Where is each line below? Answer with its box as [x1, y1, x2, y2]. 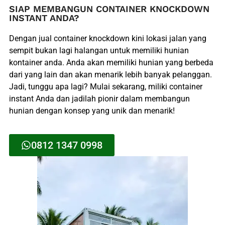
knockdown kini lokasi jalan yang [86, 34, 206, 44]
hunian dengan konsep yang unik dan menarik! [9, 106, 175, 116]
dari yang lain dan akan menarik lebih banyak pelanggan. [9, 70, 212, 80]
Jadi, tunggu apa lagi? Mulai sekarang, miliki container [9, 82, 202, 92]
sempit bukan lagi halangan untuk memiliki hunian [9, 46, 189, 56]
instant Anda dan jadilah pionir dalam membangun [9, 94, 190, 104]
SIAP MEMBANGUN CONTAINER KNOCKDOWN [9, 4, 209, 15]
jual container [38, 34, 87, 44]
